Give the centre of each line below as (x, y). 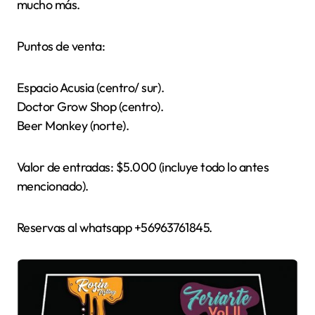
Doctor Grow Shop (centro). (90, 106)
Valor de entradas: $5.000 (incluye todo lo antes (143, 167)
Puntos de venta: (61, 46)
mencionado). (53, 186)
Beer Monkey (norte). (73, 125)
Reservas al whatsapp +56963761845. (115, 227)
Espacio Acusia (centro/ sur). (91, 87)
